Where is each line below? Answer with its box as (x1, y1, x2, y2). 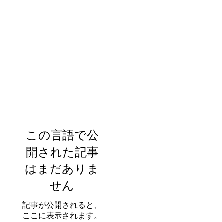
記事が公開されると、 (22, 201, 102, 209)
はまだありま (25, 161, 99, 176)
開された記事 (25, 144, 99, 160)
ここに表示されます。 (22, 211, 102, 220)
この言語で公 (25, 127, 99, 143)
